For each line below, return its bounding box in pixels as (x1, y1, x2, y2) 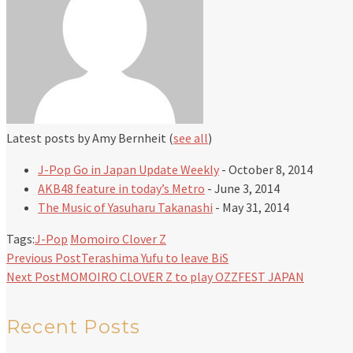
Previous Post (6, 250, 81, 266)
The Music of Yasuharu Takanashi (38, 199, 213, 216)
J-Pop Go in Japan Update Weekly (38, 162, 219, 178)
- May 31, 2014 (213, 199, 289, 216)
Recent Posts (6, 315, 141, 339)
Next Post (6, 269, 61, 285)
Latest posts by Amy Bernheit (6, 130, 169, 147)
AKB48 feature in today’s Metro (38, 180, 205, 197)
